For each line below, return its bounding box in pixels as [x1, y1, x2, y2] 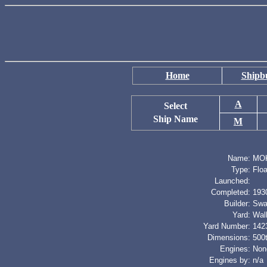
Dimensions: [207, 233, 250, 242]
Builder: [224, 199, 250, 208]
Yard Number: [203, 222, 250, 231]
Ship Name [153, 114, 198, 124]
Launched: [215, 176, 250, 185]
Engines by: [209, 256, 250, 265]
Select [163, 101, 187, 111]
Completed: [211, 188, 250, 197]
